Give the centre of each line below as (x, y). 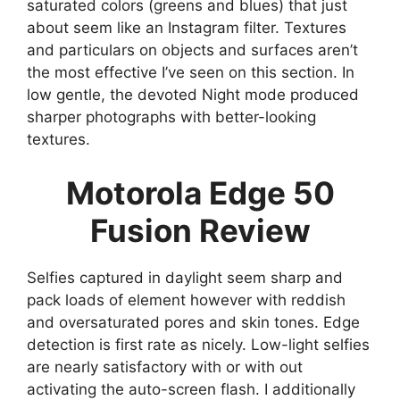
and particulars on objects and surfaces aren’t (192, 50)
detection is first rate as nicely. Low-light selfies (198, 344)
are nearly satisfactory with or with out (165, 367)
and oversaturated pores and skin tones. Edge (193, 322)
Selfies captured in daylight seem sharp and (185, 277)
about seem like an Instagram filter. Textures (187, 28)
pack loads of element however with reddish (186, 300)
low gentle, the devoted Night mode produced (193, 95)
